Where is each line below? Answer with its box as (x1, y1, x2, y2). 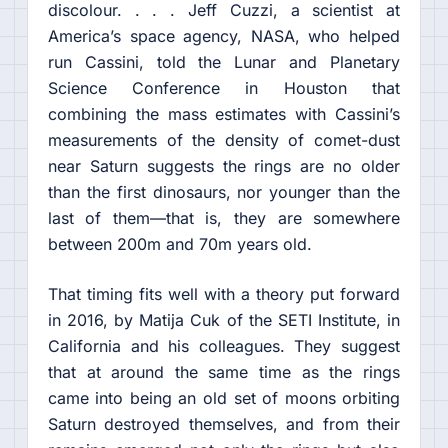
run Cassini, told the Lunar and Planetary (47, 52, 401, 72)
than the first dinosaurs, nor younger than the (47, 182, 401, 202)
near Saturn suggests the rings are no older (47, 156, 401, 176)
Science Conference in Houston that (47, 78, 401, 98)
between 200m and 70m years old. (47, 234, 312, 254)
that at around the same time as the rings (47, 362, 401, 382)
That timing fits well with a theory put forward (47, 284, 401, 304)
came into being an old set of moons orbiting (47, 388, 401, 408)
